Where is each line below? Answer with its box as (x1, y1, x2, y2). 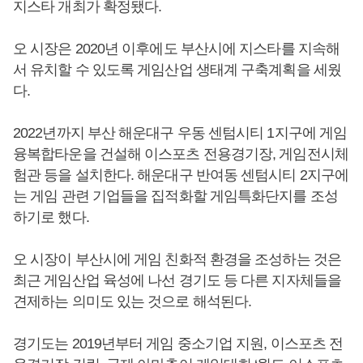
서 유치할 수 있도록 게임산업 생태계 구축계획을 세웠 (13, 62, 341, 79)
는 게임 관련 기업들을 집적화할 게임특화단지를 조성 (13, 188, 338, 205)
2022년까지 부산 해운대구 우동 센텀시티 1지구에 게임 (13, 125, 348, 142)
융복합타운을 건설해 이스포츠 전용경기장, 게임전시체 (13, 146, 348, 163)
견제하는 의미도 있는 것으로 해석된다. (13, 293, 252, 310)
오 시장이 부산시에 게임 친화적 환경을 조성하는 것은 (13, 251, 341, 268)
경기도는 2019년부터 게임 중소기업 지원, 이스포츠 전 (13, 335, 344, 352)
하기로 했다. (13, 209, 89, 226)
